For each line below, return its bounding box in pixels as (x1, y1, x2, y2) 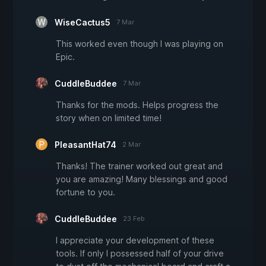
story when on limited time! (56, 113, 161, 123)
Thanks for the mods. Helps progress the (56, 100, 218, 110)
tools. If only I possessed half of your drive (56, 248, 224, 259)
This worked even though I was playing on (56, 39, 223, 49)
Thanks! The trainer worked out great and (56, 161, 223, 172)
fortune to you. (56, 187, 115, 198)
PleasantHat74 (55, 140, 116, 150)
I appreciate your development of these (56, 235, 214, 246)
